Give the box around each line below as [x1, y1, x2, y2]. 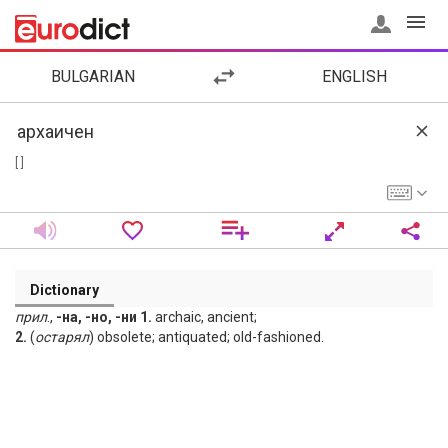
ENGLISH [322, 67, 388, 86]
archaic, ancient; [152, 309, 257, 325]
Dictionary [30, 282, 99, 298]
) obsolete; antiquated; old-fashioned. [89, 329, 324, 345]
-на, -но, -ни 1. [56, 309, 152, 325]
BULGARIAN [51, 67, 136, 86]
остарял [35, 329, 89, 345]
